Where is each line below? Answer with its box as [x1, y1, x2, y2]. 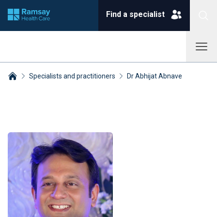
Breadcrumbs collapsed [7, 82, 88, 92]
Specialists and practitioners [29, 72, 115, 80]
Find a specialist [106, 10, 165, 19]
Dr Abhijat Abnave [127, 72, 182, 80]
